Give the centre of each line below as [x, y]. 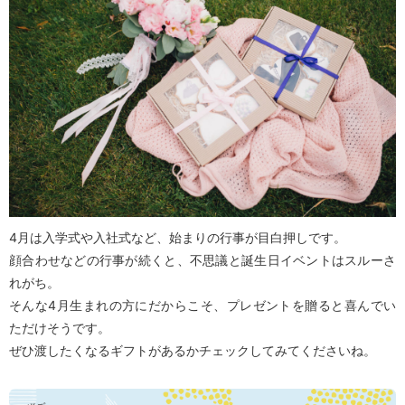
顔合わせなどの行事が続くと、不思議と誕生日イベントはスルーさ [202, 260]
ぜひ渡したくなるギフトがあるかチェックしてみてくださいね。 [193, 351]
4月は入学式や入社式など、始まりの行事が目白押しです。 [178, 238]
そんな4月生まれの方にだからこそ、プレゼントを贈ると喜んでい [202, 306]
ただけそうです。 [60, 328]
